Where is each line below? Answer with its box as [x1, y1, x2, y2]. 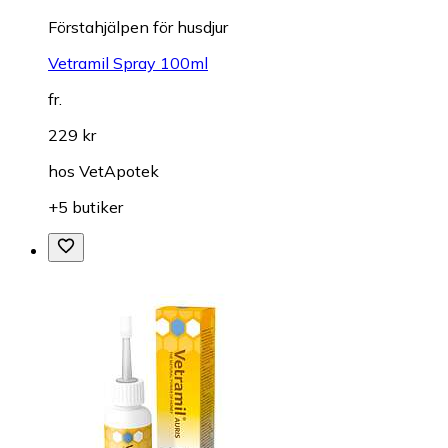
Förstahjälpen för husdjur [48, 16, 228, 37]
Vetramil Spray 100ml [48, 52, 208, 73]
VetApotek [79, 160, 159, 181]
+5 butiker [48, 196, 123, 217]
